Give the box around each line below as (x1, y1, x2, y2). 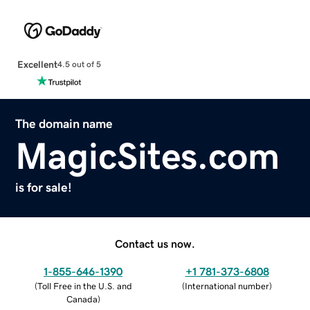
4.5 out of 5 (57, 60, 101, 69)
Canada (66, 294, 98, 304)
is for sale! (15, 181, 73, 194)
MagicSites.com (15, 136, 280, 174)
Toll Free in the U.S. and (37, 281, 132, 291)
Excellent (17, 59, 57, 69)
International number (185, 281, 269, 291)
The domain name (15, 117, 113, 130)
